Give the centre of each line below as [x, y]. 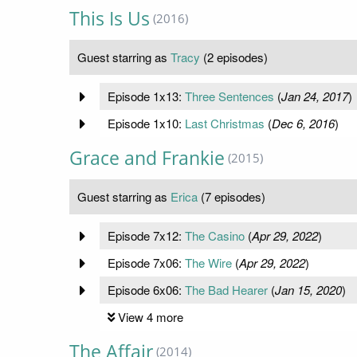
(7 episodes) [231, 197]
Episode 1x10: [146, 124]
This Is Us [110, 19]
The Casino [214, 236]
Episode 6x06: [146, 290]
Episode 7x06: [146, 263]
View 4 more [150, 317]
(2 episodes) [234, 57]
